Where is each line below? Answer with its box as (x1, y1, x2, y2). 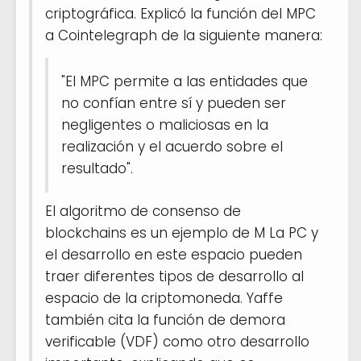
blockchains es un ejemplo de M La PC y (45, 222, 318, 243)
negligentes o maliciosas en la (61, 114, 268, 135)
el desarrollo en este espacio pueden (45, 244, 302, 264)
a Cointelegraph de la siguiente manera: (45, 25, 322, 45)
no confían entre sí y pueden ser (61, 93, 286, 113)
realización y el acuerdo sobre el (61, 136, 283, 156)
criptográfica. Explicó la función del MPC (45, 3, 316, 23)
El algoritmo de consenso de (45, 201, 241, 221)
